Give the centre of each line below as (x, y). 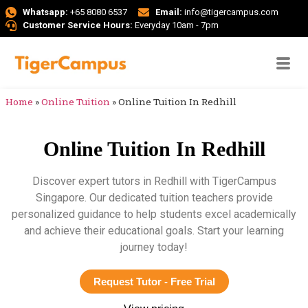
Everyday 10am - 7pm (176, 25)
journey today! (154, 247)
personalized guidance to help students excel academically (154, 214)
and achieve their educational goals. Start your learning (154, 231)
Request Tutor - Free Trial (154, 281)
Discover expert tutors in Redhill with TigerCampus (154, 181)
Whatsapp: (45, 12)
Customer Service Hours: (78, 25)
